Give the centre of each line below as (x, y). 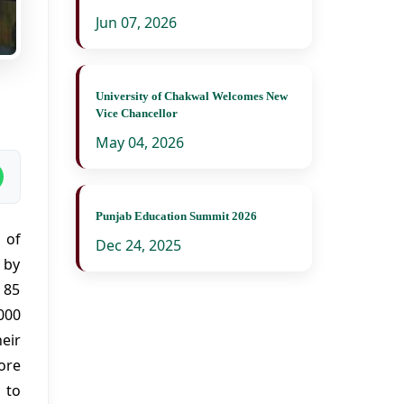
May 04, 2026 (139, 142)
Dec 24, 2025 (138, 245)
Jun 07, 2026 (136, 23)
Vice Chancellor (136, 113)
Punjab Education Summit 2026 (176, 216)
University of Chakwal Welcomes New (191, 96)
